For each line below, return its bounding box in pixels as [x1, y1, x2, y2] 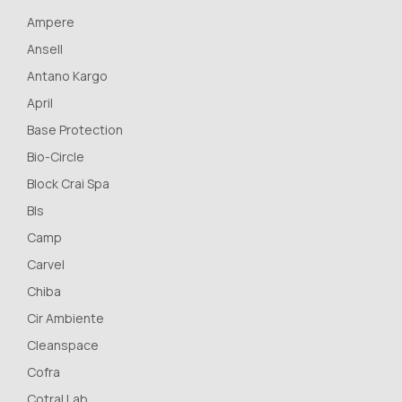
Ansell [27, 39, 63, 57]
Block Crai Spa [27, 174, 109, 192]
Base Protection [27, 120, 123, 138]
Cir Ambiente [27, 309, 104, 327]
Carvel [27, 255, 65, 273]
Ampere [27, 13, 74, 31]
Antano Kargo [27, 66, 108, 84]
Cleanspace [27, 336, 99, 354]
